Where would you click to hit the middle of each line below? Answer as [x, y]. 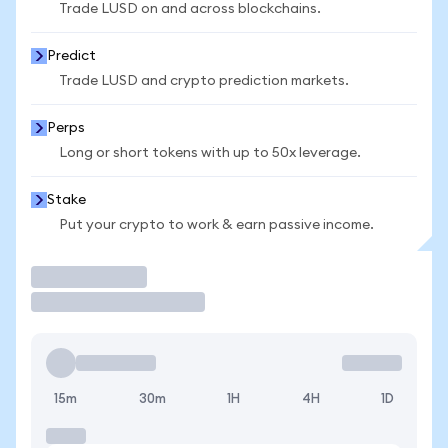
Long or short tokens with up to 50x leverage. [210, 153]
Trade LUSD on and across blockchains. [190, 9]
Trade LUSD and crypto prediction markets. [204, 81]
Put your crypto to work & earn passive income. [216, 225]
